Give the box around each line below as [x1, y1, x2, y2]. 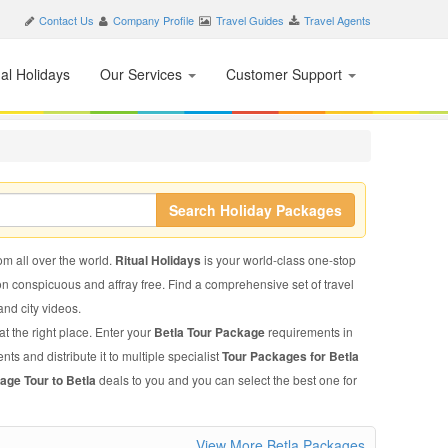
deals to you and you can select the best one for [98, 371, 357, 388]
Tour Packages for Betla [221, 347, 359, 365]
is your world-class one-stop [203, 251, 356, 268]
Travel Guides [216, 12, 284, 28]
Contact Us [39, 12, 94, 28]
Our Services [100, 64, 186, 84]
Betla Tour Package [153, 323, 268, 341]
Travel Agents [304, 12, 371, 28]
